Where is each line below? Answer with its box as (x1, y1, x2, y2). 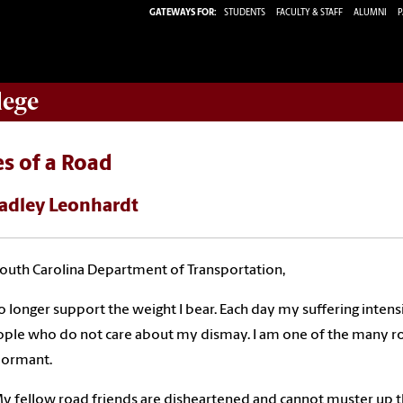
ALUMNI (354, 7, 387, 18)
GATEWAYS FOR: (149, 7, 217, 18)
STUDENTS (224, 7, 267, 18)
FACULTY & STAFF (276, 7, 343, 18)
